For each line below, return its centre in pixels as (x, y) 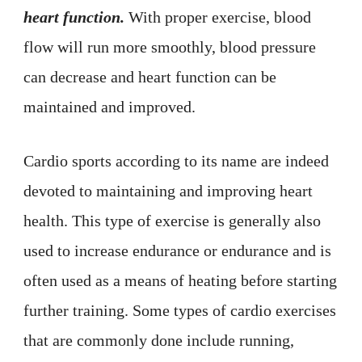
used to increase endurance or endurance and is (177, 251)
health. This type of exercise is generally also (172, 221)
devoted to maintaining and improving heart (168, 191)
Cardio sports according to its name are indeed (176, 161)
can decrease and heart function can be (150, 77)
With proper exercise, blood (218, 17)
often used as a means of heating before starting (180, 281)
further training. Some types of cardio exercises (180, 311)
